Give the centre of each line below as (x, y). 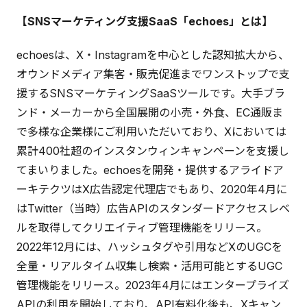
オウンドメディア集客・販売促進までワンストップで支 (153, 74)
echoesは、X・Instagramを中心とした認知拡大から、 (153, 55)
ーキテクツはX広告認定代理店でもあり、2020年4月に (152, 189)
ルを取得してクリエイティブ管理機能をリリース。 (142, 228)
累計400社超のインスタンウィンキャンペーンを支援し (153, 151)
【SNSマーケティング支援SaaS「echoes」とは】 (145, 21)
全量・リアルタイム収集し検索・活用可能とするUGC (149, 266)
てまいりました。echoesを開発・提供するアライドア (150, 170)
